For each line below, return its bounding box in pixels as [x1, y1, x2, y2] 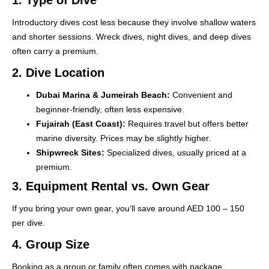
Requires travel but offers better [125, 118, 249, 128]
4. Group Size [12, 237, 89, 251]
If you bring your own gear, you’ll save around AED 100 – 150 [12, 203, 244, 213]
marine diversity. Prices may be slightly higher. [36, 133, 211, 143]
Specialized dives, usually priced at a [104, 147, 246, 157]
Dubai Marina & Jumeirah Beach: [36, 89, 170, 100]
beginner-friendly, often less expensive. [36, 104, 184, 114]
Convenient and [170, 89, 232, 100]
